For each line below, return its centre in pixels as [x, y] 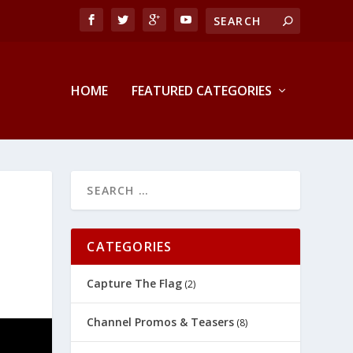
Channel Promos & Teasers [161, 322]
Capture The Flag [135, 283]
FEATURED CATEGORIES [201, 91]
